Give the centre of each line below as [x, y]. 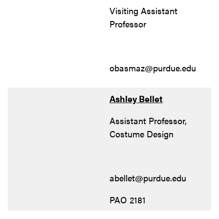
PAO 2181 [128, 199]
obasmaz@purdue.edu [153, 67]
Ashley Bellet [136, 98]
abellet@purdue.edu [148, 177]
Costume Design [142, 133]
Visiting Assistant [143, 10]
